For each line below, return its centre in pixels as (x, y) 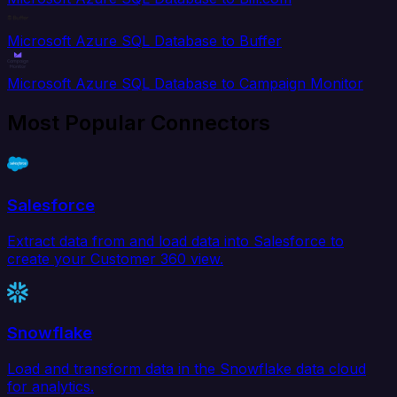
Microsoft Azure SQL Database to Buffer (144, 41)
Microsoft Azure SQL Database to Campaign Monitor (185, 84)
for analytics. (51, 386)
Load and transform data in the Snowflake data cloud (187, 368)
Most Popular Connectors (139, 123)
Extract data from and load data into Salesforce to (175, 241)
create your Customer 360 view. (115, 258)
